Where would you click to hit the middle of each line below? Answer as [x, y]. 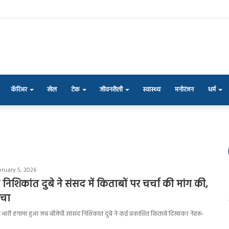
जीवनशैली [111, 89]
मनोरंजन [184, 89]
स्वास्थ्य [152, 89]
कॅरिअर [19, 89]
